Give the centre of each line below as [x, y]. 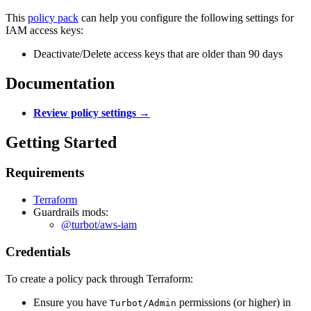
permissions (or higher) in [234, 302]
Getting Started [61, 142]
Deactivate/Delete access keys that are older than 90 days [158, 53]
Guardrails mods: [71, 212]
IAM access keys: [44, 30]
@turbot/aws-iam [99, 225]
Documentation [60, 83]
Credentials [38, 251]
